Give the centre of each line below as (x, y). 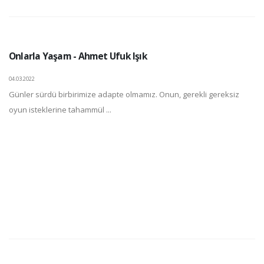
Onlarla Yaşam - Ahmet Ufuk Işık (78, 56)
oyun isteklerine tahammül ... (60, 109)
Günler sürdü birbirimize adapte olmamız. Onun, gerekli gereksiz (124, 94)
